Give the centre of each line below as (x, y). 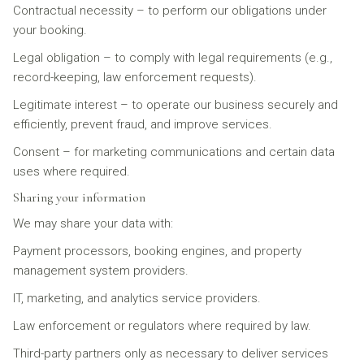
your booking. (50, 30)
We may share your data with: (93, 223)
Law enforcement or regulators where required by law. (162, 326)
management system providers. (101, 271)
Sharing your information (79, 197)
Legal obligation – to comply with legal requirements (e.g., (173, 58)
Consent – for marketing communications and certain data (174, 152)
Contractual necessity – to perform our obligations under (170, 11)
